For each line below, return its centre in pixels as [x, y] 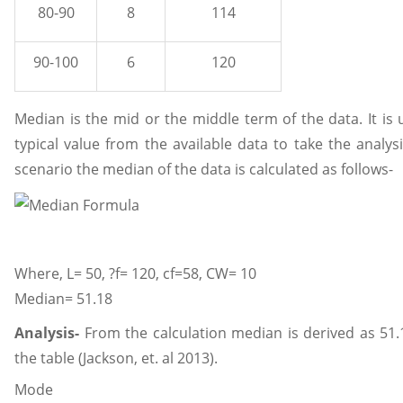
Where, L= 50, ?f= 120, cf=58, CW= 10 [135, 273]
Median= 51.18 [63, 299]
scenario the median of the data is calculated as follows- [204, 169]
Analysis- [47, 332]
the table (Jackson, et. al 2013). [116, 358]
